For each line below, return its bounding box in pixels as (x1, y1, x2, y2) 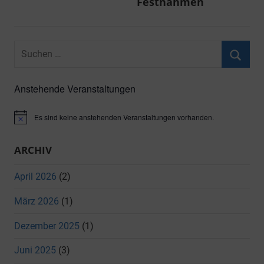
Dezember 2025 (14, 220, 80, 232)
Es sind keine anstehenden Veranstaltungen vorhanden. (34, 111, 214, 122)
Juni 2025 (14, 245, 56, 256)
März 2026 (14, 195, 59, 207)
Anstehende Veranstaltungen (14, 81, 136, 95)
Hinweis (14, 115, 39, 126)
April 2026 (14, 171, 57, 183)
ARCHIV (14, 143, 52, 157)
